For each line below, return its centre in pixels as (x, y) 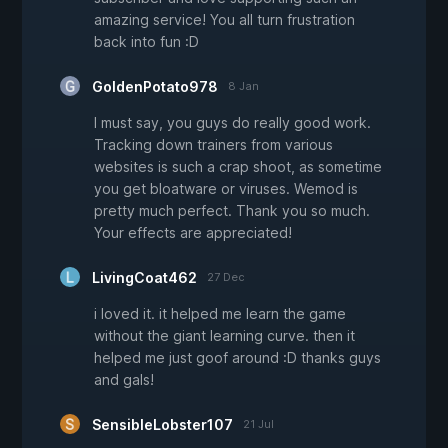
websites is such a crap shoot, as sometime (238, 166)
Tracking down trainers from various (213, 144)
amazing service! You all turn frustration (224, 19)
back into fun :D (146, 41)
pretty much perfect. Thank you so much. (232, 210)
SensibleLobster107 (162, 424)
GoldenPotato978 (155, 86)
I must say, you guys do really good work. (232, 122)
